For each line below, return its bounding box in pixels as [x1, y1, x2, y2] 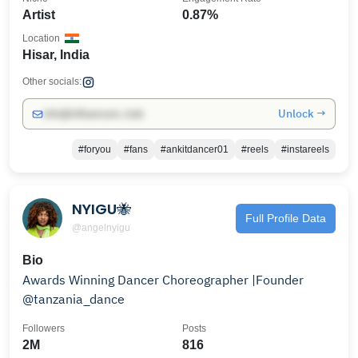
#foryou [78, 144, 111, 155]
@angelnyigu [72, 221, 130, 233]
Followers [22, 323, 65, 334]
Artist [22, 8, 55, 22]
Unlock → [278, 106, 326, 121]
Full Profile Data [245, 211, 326, 225]
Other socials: [22, 76, 82, 87]
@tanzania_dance [22, 291, 125, 307]
